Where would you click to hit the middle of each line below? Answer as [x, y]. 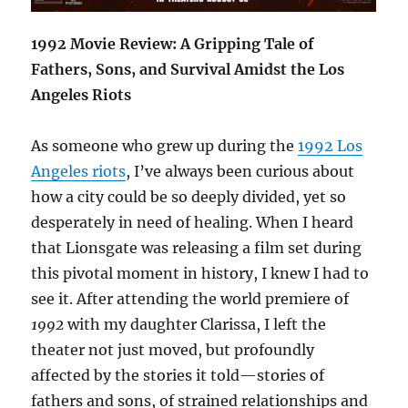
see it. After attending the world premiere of [190, 298]
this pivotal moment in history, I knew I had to [200, 273]
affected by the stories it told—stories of [178, 375]
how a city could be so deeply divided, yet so [189, 196]
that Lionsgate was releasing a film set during [197, 247]
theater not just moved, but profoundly [173, 349]
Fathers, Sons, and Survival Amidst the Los [188, 69]
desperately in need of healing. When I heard [193, 222]
